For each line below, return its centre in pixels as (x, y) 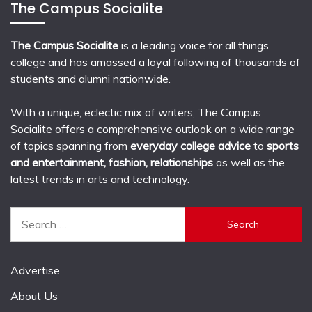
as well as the (250, 162)
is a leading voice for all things (194, 45)
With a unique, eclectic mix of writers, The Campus (136, 112)
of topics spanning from (70, 145)
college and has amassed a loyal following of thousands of (155, 62)
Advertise (35, 271)
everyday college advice (190, 145)
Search (27, 215)
